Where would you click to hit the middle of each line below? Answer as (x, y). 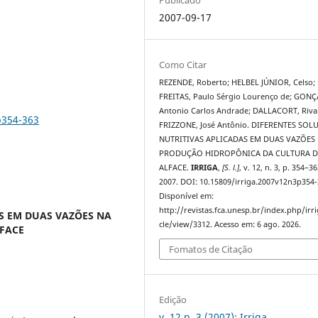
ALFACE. (175, 167)
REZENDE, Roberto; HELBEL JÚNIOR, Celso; (237, 82)
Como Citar (183, 64)
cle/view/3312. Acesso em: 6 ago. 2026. (230, 224)
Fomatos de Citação (211, 250)
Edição (173, 300)
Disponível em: (187, 196)
